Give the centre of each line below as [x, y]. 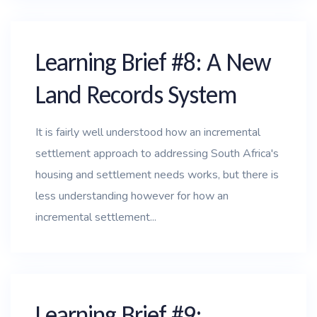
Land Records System [136, 95]
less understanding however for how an [132, 196]
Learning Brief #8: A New [153, 62]
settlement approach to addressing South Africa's [157, 154]
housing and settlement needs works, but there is [157, 175]
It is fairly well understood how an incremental [148, 132]
